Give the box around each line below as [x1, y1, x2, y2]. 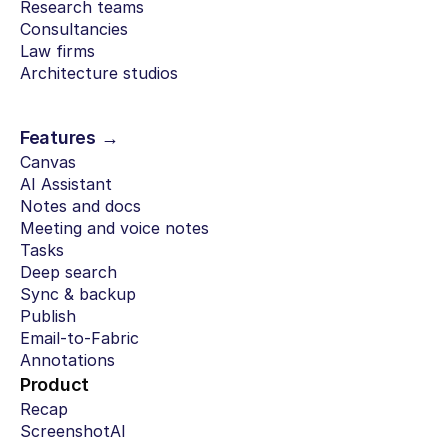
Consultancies [20, 19, 128, 40]
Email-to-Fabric [20, 328, 139, 349]
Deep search [20, 262, 117, 283]
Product [20, 374, 90, 396]
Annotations [20, 350, 115, 371]
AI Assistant [20, 174, 112, 195]
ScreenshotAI [20, 421, 126, 442]
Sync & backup [20, 284, 136, 305]
